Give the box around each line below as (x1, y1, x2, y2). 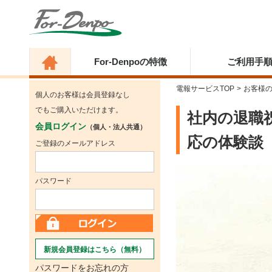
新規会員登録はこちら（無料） (44, 245, 146, 254)
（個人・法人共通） (86, 123, 146, 131)
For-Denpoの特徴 (93, 56, 167, 67)
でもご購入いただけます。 (35, 106, 123, 114)
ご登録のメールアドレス (35, 139, 115, 148)
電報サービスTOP (176, 84, 234, 93)
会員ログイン (35, 121, 86, 131)
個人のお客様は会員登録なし (35, 90, 130, 99)
